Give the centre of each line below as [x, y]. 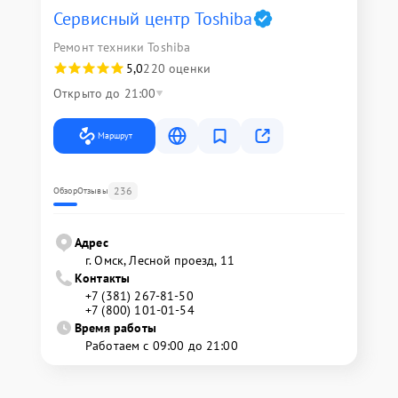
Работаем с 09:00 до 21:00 [162, 345]
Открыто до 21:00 [105, 93]
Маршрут [115, 135]
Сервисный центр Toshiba [153, 18]
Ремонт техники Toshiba [122, 47]
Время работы [115, 327]
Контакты [103, 278]
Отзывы [92, 190]
